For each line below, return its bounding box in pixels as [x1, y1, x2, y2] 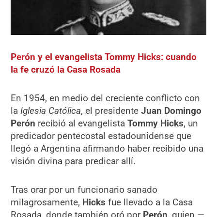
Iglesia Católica [20, 105, 81, 117]
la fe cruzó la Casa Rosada [11, 63, 121, 75]
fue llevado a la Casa [106, 197, 193, 208]
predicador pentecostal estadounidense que [11, 130, 192, 142]
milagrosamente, [11, 197, 83, 208]
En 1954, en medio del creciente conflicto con [11, 93, 201, 104]
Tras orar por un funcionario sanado [11, 184, 158, 196]
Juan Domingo [141, 105, 202, 117]
